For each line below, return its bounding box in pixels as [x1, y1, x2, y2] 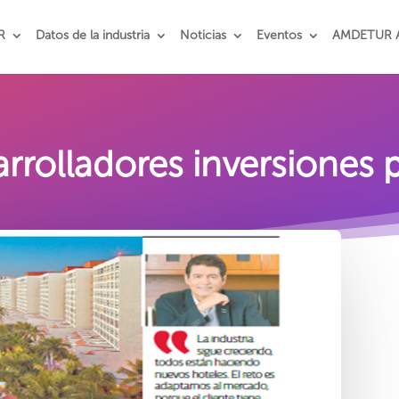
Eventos [256, 28, 303, 43]
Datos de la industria [36, 28, 151, 43]
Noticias [180, 28, 227, 43]
